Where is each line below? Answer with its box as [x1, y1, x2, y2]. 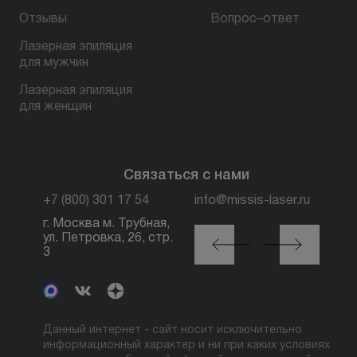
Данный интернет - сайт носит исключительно [43, 325, 302, 336]
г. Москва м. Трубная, [43, 218, 170, 230]
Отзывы [19, 14, 67, 25]
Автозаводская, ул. [202, 233, 319, 245]
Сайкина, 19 [202, 247, 272, 259]
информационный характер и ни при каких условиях [43, 340, 330, 351]
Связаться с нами [124, 169, 249, 182]
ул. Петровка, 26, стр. [43, 233, 173, 245]
